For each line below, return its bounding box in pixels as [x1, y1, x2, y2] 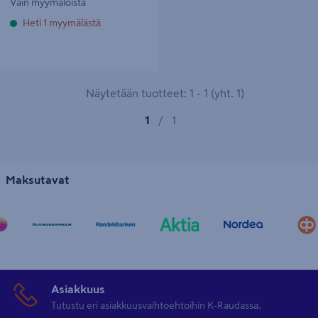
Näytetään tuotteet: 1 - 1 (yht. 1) [85, 87, 244, 99]
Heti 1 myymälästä [23, 17, 101, 28]
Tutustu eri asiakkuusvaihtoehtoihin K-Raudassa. [51, 300, 261, 310]
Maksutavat [6, 173, 70, 185]
